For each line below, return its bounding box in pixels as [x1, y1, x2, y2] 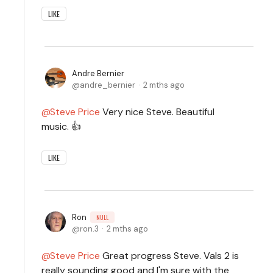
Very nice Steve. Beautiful [100, 105, 214, 118]
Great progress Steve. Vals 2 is [100, 249, 239, 262]
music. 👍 [41, 119, 81, 133]
